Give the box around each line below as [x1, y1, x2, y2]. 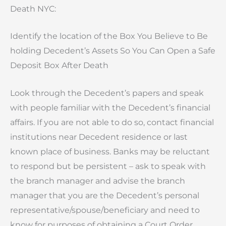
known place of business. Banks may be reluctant [10, 146, 210, 156]
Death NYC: [10, 4, 56, 14]
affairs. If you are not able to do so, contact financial [10, 117, 214, 127]
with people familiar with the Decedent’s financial [10, 102, 210, 112]
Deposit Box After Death [10, 61, 108, 71]
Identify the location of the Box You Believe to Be [10, 31, 208, 41]
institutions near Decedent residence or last [10, 132, 188, 142]
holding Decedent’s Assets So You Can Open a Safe [10, 46, 215, 56]
